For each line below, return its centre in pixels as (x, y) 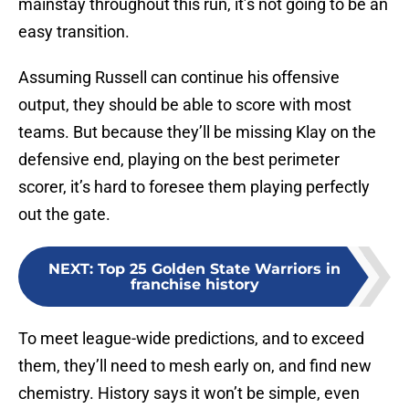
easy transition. (74, 32)
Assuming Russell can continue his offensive (179, 78)
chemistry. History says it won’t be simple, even (189, 393)
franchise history (194, 285)
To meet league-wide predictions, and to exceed (191, 339)
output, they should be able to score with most (185, 105)
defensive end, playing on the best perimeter (179, 160)
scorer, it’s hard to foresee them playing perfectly (194, 187)
